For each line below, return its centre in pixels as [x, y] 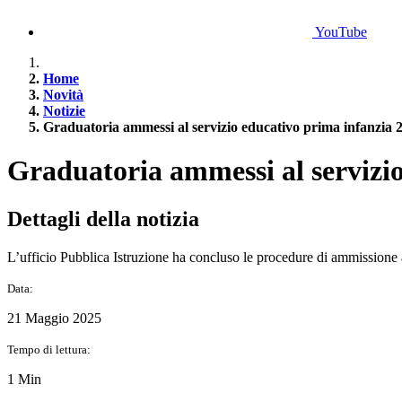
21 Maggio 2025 [54, 318]
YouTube [341, 32]
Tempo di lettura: [49, 349]
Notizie [64, 111]
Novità [63, 95]
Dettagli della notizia [103, 218]
